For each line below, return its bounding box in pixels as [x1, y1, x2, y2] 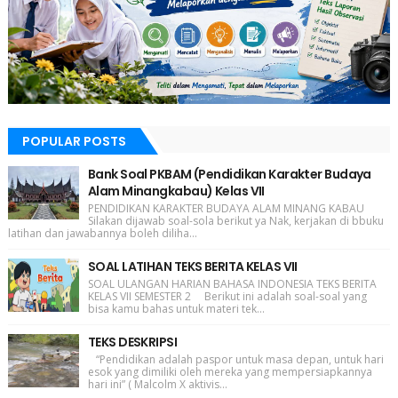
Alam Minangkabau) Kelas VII [87, 181, 265, 200]
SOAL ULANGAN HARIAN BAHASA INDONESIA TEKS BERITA [87, 275, 377, 291]
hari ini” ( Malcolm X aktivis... [87, 376, 227, 392]
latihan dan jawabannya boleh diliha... [7, 225, 197, 241]
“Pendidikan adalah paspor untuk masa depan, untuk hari [87, 351, 384, 367]
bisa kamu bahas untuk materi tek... [87, 300, 265, 316]
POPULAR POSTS [21, 131, 126, 150]
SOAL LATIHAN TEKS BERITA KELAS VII [87, 257, 298, 275]
